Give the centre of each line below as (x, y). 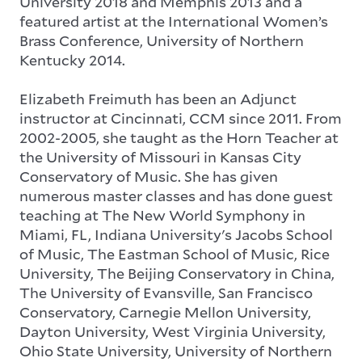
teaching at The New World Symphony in (162, 215)
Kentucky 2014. (72, 60)
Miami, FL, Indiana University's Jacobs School (176, 235)
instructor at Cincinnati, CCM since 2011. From (181, 118)
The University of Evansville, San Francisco (166, 293)
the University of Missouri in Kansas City (160, 157)
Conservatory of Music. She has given (149, 177)
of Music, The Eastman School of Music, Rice (175, 254)
